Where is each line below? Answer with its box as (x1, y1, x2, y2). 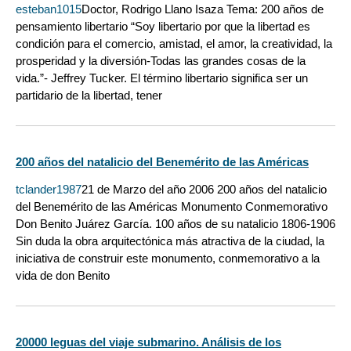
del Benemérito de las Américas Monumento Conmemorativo (16, 200, 327, 214)
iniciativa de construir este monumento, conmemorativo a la (16, 251, 320, 266)
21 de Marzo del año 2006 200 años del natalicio (81, 183, 327, 197)
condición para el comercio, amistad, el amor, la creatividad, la (16, 36, 332, 50)
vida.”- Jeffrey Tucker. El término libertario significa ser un (16, 71, 308, 85)
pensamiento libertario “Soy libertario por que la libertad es (16, 19, 310, 33)
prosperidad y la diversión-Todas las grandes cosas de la (16, 53, 306, 67)
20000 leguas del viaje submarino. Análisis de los (16, 335, 281, 349)
